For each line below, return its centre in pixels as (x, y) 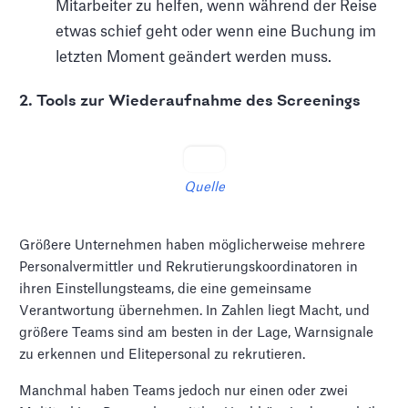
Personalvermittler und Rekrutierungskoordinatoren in (189, 267)
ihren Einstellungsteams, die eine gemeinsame (166, 289)
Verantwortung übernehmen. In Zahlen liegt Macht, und (195, 311)
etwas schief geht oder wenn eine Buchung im (216, 31)
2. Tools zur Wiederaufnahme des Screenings (190, 101)
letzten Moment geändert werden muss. (194, 57)
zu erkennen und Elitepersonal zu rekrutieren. (163, 354)
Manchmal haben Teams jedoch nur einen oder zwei (184, 391)
